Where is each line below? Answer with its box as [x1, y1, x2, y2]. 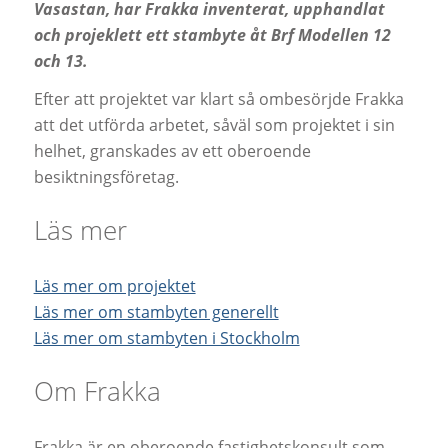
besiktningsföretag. [33, 165, 179, 188]
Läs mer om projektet [33, 274, 196, 297]
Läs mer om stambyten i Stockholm [33, 326, 300, 349]
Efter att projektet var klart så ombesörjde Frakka [33, 87, 404, 110]
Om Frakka [33, 372, 161, 409]
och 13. [33, 50, 88, 73]
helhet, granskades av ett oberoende [33, 139, 311, 162]
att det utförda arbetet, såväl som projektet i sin [33, 113, 395, 136]
